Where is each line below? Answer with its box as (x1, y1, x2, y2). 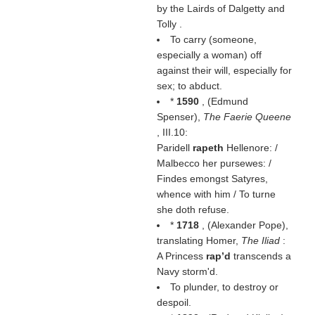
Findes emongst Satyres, (156, 173, 268, 184)
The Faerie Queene (202, 111, 291, 122)
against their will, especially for (156, 65, 292, 76)
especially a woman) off (156, 49, 262, 60)
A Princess (156, 250, 206, 262)
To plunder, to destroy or (169, 281, 278, 292)
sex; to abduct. (156, 80, 222, 91)
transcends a (233, 250, 291, 262)
